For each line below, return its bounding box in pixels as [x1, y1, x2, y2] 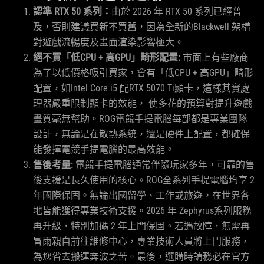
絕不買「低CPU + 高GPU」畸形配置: [33, 52, 180, 63]
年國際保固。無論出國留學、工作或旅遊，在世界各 [33, 190, 250, 201]
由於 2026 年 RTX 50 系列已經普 [111, 6, 242, 17]
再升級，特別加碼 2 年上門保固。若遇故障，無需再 [33, 220, 250, 232]
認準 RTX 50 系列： [33, 6, 111, 17]
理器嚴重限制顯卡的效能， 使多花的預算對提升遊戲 [33, 98, 252, 109]
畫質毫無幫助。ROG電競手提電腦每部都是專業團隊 [33, 113, 247, 124]
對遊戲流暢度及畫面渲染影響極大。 [33, 37, 184, 48]
